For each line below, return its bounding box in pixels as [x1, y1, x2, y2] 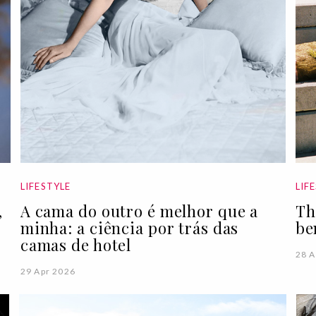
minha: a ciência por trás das [20, 217, 239, 238]
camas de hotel [20, 234, 132, 255]
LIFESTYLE [20, 181, 71, 192]
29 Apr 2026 [20, 266, 76, 276]
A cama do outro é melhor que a [20, 200, 259, 221]
